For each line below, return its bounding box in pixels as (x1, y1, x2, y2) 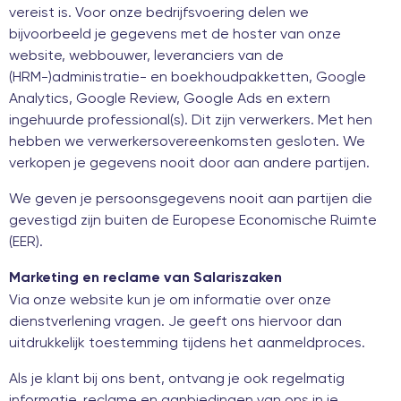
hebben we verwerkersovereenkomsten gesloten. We (9, 132, 365, 149)
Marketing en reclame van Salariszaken (9, 270, 282, 286)
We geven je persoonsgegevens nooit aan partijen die (9, 189, 372, 207)
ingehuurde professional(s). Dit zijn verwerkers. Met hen (9, 110, 372, 128)
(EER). (9, 232, 43, 250)
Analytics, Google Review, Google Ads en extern (9, 89, 330, 107)
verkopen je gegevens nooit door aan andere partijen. (9, 153, 370, 171)
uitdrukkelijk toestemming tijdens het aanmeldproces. (9, 333, 365, 351)
